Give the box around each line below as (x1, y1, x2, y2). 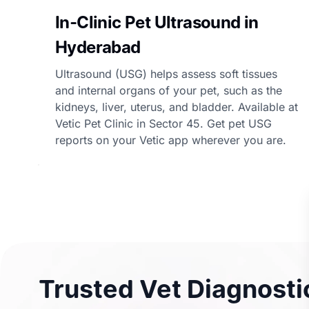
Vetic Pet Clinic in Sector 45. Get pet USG (55, 117, 272, 130)
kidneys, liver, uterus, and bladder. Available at (55, 100, 298, 114)
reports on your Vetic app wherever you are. (55, 133, 286, 147)
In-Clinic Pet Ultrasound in (55, 12, 259, 32)
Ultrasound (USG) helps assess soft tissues (55, 67, 277, 81)
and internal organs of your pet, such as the (55, 83, 282, 97)
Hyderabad (55, 37, 141, 57)
